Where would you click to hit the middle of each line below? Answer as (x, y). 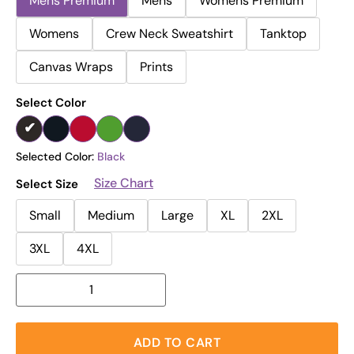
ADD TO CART (177, 343)
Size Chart (124, 183)
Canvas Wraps (71, 67)
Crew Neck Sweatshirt (169, 34)
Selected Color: (56, 156)
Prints (156, 67)
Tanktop (283, 34)
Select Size (47, 185)
